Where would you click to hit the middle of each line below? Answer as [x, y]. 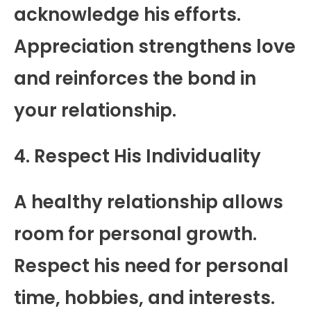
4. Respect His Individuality [137, 156]
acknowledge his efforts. [127, 14]
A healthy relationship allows [149, 202]
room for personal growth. [135, 234]
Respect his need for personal [151, 266]
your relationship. [95, 110]
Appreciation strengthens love [155, 46]
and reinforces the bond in [135, 78]
